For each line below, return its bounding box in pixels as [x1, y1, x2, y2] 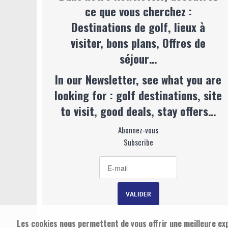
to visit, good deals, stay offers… [61, 102, 216, 119]
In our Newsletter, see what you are [55, 71, 222, 88]
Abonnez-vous [118, 124, 159, 135]
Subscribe [123, 136, 153, 148]
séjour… [120, 50, 157, 67]
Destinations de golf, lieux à [71, 18, 206, 35]
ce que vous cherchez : [84, 3, 192, 19]
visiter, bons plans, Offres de [71, 34, 206, 51]
